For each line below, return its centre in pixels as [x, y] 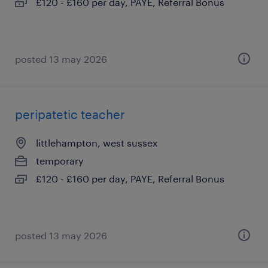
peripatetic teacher [70, 114]
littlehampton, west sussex [97, 143]
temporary [60, 161]
